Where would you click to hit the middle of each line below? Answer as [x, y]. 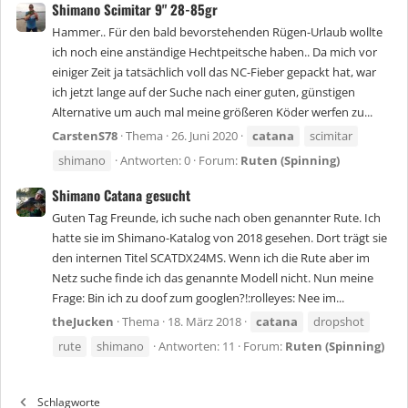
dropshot [339, 322]
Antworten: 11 [197, 347]
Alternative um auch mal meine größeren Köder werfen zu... [212, 112]
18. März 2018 [204, 322]
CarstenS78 [85, 136]
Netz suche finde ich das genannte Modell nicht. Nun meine [213, 278]
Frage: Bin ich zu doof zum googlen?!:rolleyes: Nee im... [198, 298]
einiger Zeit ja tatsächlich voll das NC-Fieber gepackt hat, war [214, 72]
